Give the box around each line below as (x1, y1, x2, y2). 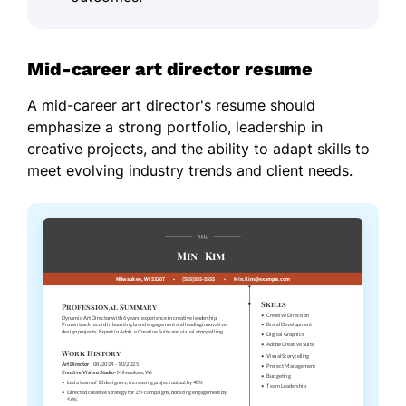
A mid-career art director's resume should (27, 96, 315, 115)
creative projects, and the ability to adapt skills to (27, 140, 370, 159)
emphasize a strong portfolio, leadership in (27, 118, 323, 137)
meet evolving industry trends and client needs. (27, 161, 353, 180)
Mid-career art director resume (27, 58, 313, 81)
